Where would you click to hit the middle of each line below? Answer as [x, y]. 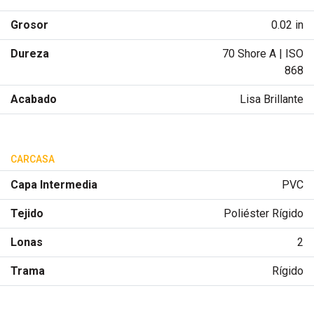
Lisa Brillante [271, 99]
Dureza [30, 53]
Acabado [34, 99]
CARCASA [33, 159]
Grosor [29, 25]
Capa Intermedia [54, 184]
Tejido [27, 213]
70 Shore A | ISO [262, 53]
